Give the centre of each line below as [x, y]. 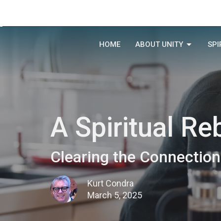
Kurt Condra [110, 183]
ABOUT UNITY [159, 44]
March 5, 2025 [115, 195]
